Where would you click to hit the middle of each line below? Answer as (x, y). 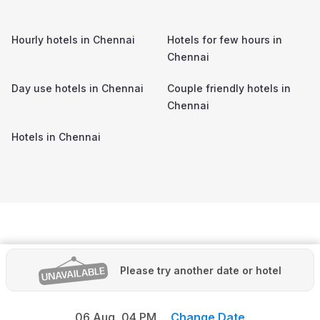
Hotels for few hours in (225, 39)
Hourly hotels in (52, 39)
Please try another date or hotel (201, 270)
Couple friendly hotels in (229, 88)
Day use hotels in (56, 88)
